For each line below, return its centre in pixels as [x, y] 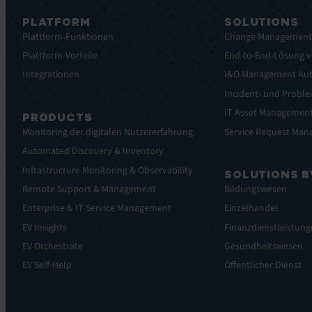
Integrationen [51, 75]
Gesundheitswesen [264, 247]
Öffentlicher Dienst [263, 266]
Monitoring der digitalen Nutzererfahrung [108, 132]
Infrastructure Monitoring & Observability [108, 170]
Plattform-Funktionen [68, 37]
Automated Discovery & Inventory [93, 151]
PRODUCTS [57, 118]
